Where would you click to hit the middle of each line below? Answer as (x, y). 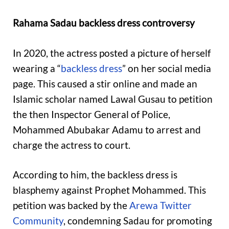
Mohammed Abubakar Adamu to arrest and (107, 129)
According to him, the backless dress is (95, 175)
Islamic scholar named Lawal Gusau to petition (113, 99)
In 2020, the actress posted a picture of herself (112, 53)
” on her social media (167, 68)
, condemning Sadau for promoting (138, 221)
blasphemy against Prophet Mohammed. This (109, 190)
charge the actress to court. (72, 145)
